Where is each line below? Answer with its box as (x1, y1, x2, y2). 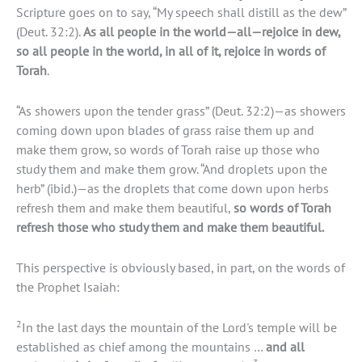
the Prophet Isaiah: (16, 278, 120, 297)
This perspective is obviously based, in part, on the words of (16, 259, 345, 277)
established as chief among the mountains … (16, 338, 266, 356)
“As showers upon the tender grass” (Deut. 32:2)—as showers (16, 101, 346, 120)
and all (266, 338, 305, 356)
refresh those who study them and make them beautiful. (16, 217, 324, 236)
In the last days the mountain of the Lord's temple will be (22, 318, 337, 337)
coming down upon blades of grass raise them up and (16, 120, 314, 139)
